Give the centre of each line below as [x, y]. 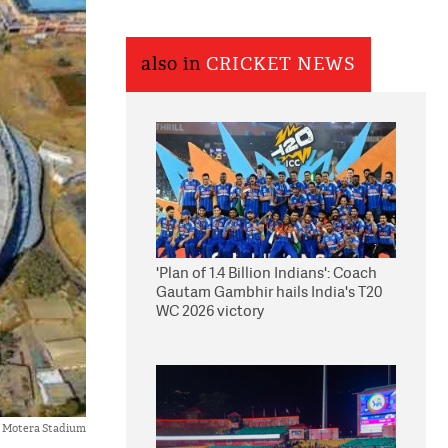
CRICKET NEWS [281, 64]
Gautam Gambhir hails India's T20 [269, 291]
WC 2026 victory [210, 310]
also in [173, 64]
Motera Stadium [44, 428]
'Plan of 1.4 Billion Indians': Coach [266, 272]
